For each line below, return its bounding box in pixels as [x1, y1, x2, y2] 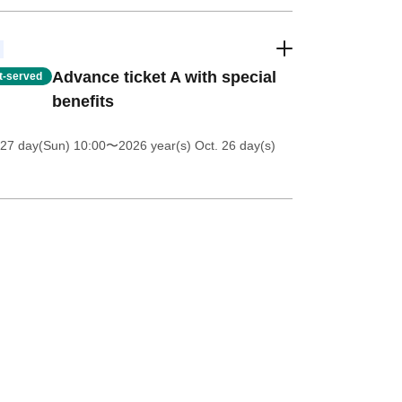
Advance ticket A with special [51, 67, 276, 86]
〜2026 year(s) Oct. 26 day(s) [105, 137, 275, 153]
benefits [51, 92, 114, 110]
